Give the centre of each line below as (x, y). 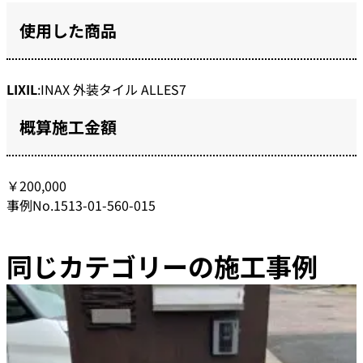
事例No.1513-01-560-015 (81, 205)
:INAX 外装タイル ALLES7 (112, 90)
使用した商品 (68, 31)
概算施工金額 (68, 127)
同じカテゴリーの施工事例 (162, 266)
